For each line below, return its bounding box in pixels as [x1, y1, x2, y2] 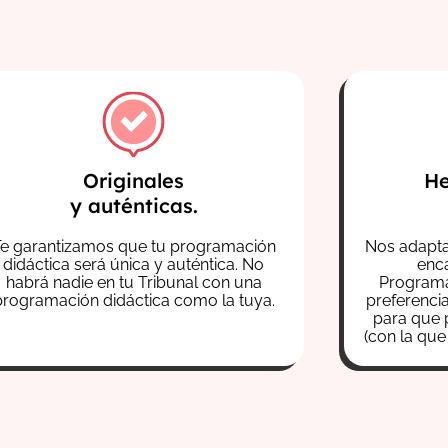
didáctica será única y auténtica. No [3, 255, 265, 275]
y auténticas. [69, 193, 198, 219]
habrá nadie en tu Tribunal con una [5, 273, 262, 293]
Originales [83, 168, 185, 194]
